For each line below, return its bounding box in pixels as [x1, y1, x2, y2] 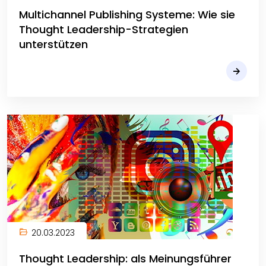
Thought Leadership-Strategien [19, 22, 188, 37]
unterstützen [19, 37, 88, 52]
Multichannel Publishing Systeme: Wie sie [19, 7, 235, 22]
